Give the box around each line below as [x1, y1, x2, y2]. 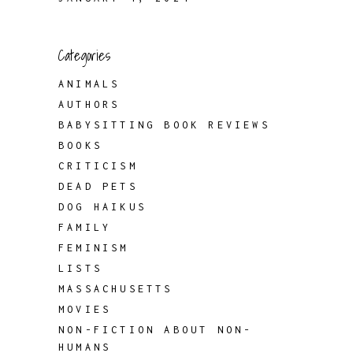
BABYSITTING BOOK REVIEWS [58, 119, 270, 131]
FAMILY [58, 221, 112, 233]
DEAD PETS [58, 180, 138, 192]
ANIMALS [58, 78, 121, 90]
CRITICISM [58, 160, 138, 172]
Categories [58, 44, 110, 67]
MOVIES [58, 303, 112, 315]
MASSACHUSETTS [58, 283, 173, 295]
